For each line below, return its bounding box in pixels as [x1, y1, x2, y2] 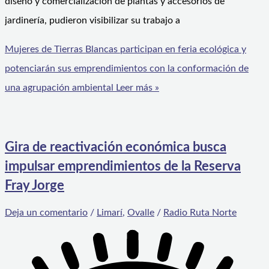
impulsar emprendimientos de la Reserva [5, 159, 241, 173]
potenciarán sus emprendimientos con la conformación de [5, 64, 249, 74]
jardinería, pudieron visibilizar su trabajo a [5, 16, 180, 26]
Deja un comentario [5, 207, 88, 217]
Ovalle [127, 207, 154, 217]
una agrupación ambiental [5, 83, 113, 93]
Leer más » [113, 83, 159, 93]
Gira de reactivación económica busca [5, 140, 226, 154]
